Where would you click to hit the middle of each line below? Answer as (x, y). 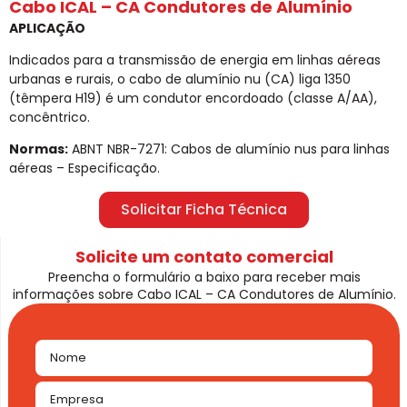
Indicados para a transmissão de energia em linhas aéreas (195, 60)
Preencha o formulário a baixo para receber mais (204, 277)
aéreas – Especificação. (84, 169)
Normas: (39, 149)
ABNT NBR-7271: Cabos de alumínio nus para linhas (229, 149)
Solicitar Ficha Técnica (203, 209)
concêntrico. (50, 117)
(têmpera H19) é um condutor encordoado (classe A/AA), (193, 98)
